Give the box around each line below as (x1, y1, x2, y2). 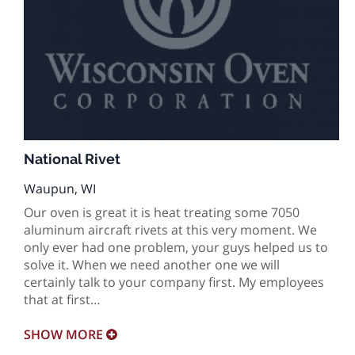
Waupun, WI (24, 180, 96, 197)
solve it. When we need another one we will (24, 256, 280, 273)
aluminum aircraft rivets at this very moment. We (24, 221, 317, 239)
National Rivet (24, 151, 120, 167)
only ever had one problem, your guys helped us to (24, 239, 328, 256)
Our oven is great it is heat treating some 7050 (24, 204, 300, 221)
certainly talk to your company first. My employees (24, 273, 324, 291)
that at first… (24, 291, 101, 308)
